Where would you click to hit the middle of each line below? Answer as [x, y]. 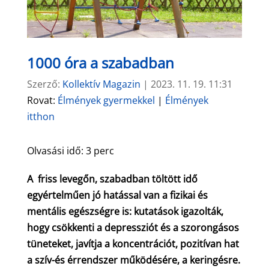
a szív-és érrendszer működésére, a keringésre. [133, 260]
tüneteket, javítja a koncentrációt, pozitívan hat [133, 243]
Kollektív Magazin [101, 84]
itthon [41, 116]
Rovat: [42, 100]
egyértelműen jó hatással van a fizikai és [117, 195]
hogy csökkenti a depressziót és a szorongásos [133, 227]
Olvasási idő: [56, 150]
